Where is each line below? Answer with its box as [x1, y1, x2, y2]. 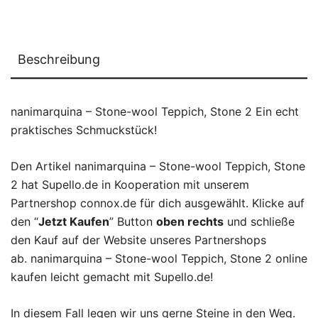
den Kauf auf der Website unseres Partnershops [11, 233, 266, 247]
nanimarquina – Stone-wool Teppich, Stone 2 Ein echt [11, 104, 299, 119]
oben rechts [156, 214, 224, 229]
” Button [109, 214, 156, 229]
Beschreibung [18, 52, 100, 67]
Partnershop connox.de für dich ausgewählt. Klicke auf [11, 196, 305, 210]
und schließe [224, 214, 295, 229]
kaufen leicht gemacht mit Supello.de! [11, 270, 213, 284]
